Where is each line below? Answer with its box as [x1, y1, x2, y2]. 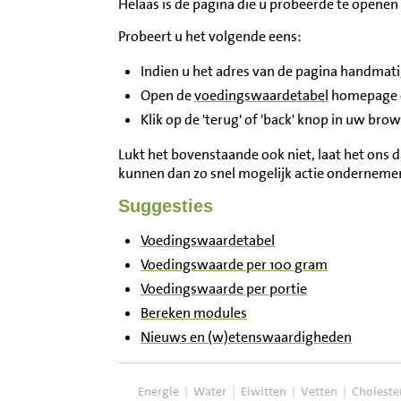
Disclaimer [18, 162, 123, 192]
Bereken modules [141, 303, 247, 322]
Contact [18, 64, 94, 93]
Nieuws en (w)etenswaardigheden [141, 328, 352, 346]
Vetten [301, 383, 337, 399]
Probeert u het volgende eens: [118, 27, 302, 46]
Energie [138, 383, 179, 399]
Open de [141, 86, 194, 105]
